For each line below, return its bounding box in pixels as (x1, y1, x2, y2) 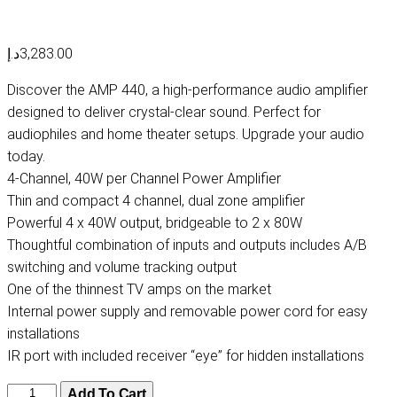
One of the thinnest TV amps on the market (7, 281, 271, 299)
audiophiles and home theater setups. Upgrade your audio (7, 126, 364, 144)
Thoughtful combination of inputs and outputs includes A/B (7, 237, 367, 254)
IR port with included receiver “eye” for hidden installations (7, 347, 364, 365)
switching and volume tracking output (7, 259, 237, 276)
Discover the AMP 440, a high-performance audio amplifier (7, 82, 368, 99)
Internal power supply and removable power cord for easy (7, 303, 368, 321)
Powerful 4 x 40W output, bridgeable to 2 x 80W (7, 214, 302, 232)
